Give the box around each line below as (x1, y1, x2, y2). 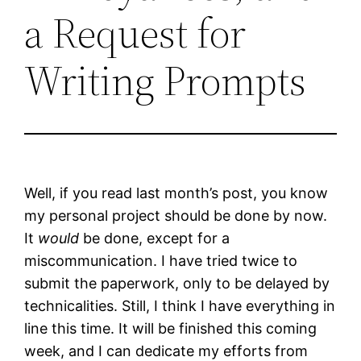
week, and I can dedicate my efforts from (24, 342, 309, 359)
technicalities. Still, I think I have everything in (24, 297, 336, 314)
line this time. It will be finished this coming (24, 319, 317, 337)
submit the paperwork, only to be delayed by (24, 274, 330, 292)
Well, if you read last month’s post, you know (24, 184, 329, 201)
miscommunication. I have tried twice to (24, 251, 298, 269)
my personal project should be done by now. (24, 206, 328, 224)
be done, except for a (79, 229, 230, 247)
